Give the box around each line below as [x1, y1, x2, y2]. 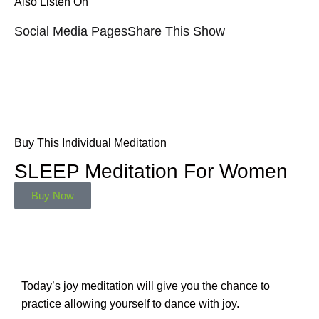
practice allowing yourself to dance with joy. [21, 298, 239, 310]
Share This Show [127, 23, 225, 38]
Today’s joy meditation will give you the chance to [21, 280, 270, 293]
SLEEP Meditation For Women [14, 160, 288, 183]
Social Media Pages [14, 23, 127, 38]
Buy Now [31, 189, 74, 202]
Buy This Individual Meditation [14, 136, 167, 149]
